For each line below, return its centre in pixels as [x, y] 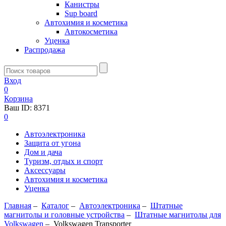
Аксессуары [45, 170]
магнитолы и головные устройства [64, 215]
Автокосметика [91, 32]
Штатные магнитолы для [178, 215]
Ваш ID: [19, 108]
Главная [18, 206]
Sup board [81, 13]
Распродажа [45, 50]
